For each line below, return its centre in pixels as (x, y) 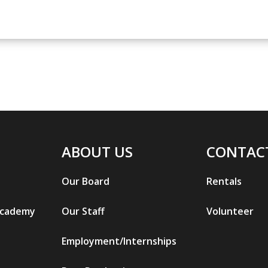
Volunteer (230, 211)
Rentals (224, 182)
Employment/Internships (119, 241)
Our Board (86, 182)
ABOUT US (98, 152)
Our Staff (83, 211)
